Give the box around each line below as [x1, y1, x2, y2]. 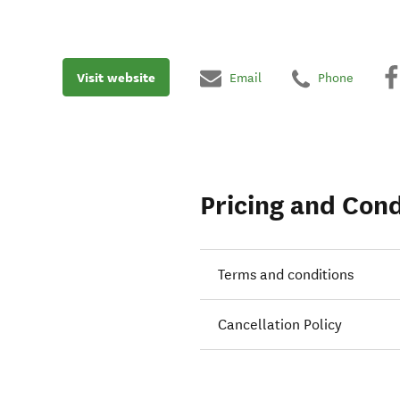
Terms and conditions [218, 266, 354, 284]
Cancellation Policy [218, 316, 343, 334]
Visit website [77, 68, 155, 87]
